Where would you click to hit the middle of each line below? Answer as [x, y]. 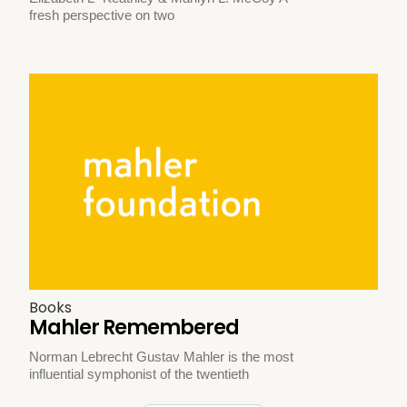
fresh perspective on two [102, 15]
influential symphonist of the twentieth [139, 373]
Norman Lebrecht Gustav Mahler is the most [162, 356]
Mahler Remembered [134, 327]
